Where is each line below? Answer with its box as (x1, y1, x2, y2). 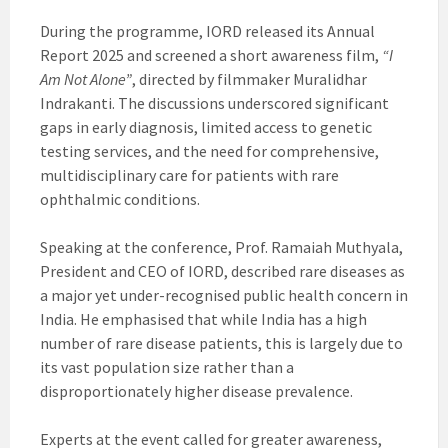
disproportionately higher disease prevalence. (40, 381, 353, 402)
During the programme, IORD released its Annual (40, 21, 375, 42)
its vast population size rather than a (40, 357, 294, 378)
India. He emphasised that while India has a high (40, 309, 367, 330)
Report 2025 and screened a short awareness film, (40, 45, 382, 66)
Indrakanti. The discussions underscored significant (40, 93, 389, 114)
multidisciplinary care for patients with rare (40, 165, 339, 186)
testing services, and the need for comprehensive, (40, 141, 379, 162)
